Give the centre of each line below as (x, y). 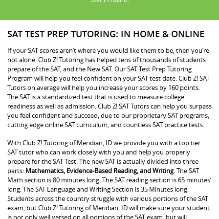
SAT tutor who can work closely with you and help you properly (99, 152)
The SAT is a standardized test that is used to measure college (96, 97)
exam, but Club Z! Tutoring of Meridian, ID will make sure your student (109, 208)
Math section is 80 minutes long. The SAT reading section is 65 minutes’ (109, 180)
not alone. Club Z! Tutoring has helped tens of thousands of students (107, 59)
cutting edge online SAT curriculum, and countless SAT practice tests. (106, 124)
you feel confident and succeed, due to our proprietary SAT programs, (108, 115)
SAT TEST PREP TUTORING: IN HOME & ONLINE (106, 33)
